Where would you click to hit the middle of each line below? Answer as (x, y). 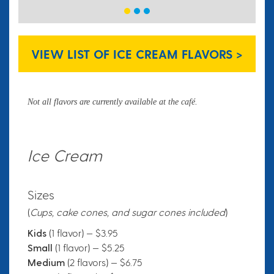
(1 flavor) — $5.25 (90, 248)
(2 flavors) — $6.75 (105, 262)
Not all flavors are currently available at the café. (113, 102)
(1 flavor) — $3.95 (82, 233)
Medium (47, 262)
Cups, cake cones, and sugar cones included (128, 212)
